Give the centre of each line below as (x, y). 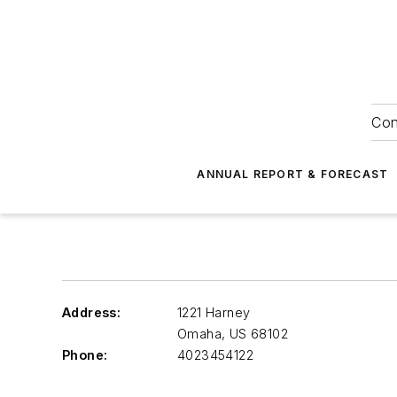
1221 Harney (214, 312)
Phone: (85, 355)
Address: (92, 312)
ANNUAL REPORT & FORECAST (293, 174)
